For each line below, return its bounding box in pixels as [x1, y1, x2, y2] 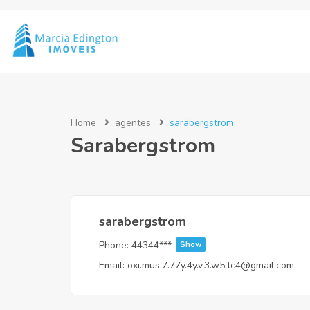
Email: [99, 259, 125, 273]
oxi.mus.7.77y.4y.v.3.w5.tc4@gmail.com [127, 259, 294, 273]
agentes [115, 116, 151, 129]
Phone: [99, 239, 129, 253]
